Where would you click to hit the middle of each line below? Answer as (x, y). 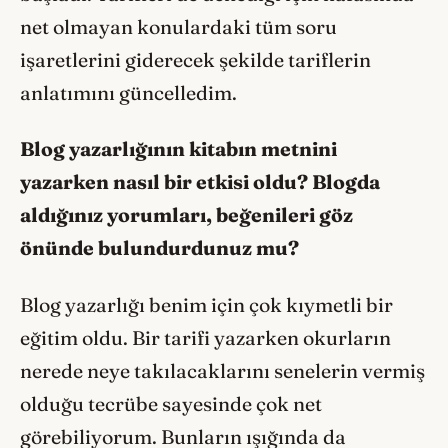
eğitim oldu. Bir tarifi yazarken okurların (205, 337)
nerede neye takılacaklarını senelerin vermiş (222, 370)
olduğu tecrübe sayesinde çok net (171, 403)
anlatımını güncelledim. (130, 92)
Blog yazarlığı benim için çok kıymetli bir (206, 304)
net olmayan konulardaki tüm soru (178, 26)
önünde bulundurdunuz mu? (159, 248)
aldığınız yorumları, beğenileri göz (186, 215)
